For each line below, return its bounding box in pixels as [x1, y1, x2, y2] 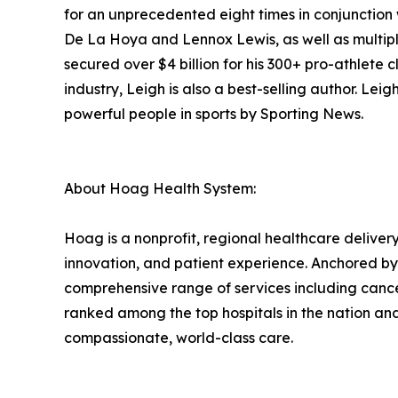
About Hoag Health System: [64, 179, 256, 197]
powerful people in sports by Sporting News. [64, 104, 363, 123]
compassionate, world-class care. [64, 328, 293, 346]
